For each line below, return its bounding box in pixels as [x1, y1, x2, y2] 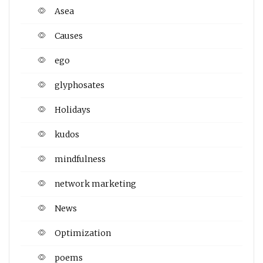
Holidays [55, 104, 90, 115]
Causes [55, 30, 83, 41]
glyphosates [55, 79, 104, 90]
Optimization [55, 227, 111, 238]
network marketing [55, 178, 136, 189]
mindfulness [55, 153, 106, 164]
